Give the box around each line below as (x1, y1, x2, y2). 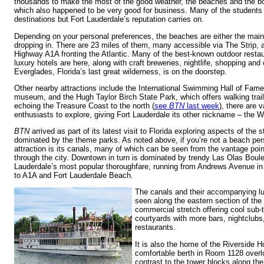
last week (184, 101, 219, 110)
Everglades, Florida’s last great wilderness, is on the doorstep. (14, 67, 227, 76)
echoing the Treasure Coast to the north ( (14, 101, 154, 110)
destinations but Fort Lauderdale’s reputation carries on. (14, 15, 204, 24)
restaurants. (135, 223, 176, 232)
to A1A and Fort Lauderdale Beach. (14, 171, 133, 180)
